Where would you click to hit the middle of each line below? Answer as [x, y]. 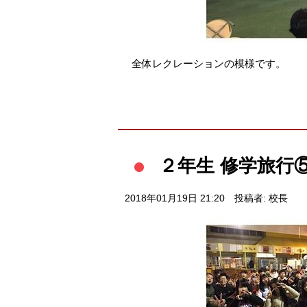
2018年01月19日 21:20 [175, 198]
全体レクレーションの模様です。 [209, 63]
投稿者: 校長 [261, 198]
